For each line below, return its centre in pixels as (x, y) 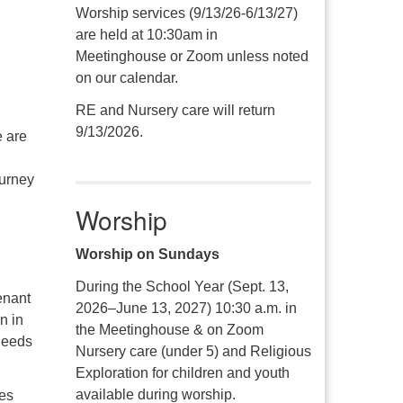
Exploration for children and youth (182, 373)
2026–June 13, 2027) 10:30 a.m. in (186, 308)
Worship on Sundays (147, 254)
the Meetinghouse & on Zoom (169, 330)
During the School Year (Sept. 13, (182, 287)
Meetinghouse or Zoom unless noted (192, 56)
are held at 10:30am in (146, 35)
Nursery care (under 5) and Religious (193, 351)
